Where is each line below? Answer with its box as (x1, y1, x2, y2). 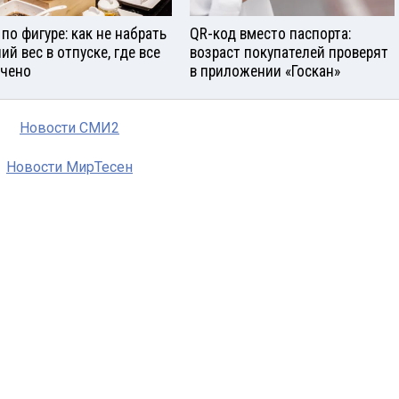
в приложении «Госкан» (190, 61, 340, 80)
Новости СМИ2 (20, 118, 119, 136)
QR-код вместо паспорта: (190, 24, 351, 43)
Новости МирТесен (6, 158, 133, 175)
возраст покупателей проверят (190, 43, 388, 61)
